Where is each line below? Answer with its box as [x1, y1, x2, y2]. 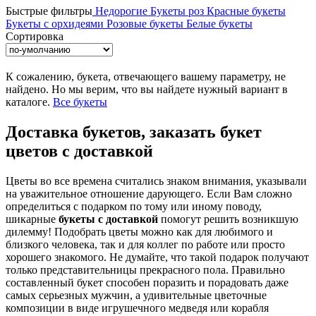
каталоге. [6, 96, 53, 109]
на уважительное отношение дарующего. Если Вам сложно [6, 188, 292, 200]
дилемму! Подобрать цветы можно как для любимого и [6, 226, 273, 238]
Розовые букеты [107, 18, 186, 30]
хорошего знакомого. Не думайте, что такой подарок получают [6, 251, 309, 264]
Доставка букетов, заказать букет [6, 123, 262, 142]
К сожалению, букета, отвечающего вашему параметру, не [6, 71, 286, 83]
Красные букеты [207, 5, 286, 18]
